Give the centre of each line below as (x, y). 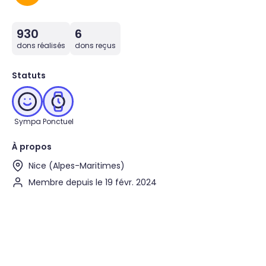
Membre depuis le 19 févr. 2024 (93, 182)
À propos (32, 147)
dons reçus (95, 45)
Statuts (29, 75)
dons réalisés (41, 45)
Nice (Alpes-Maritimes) (77, 166)
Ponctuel (58, 121)
